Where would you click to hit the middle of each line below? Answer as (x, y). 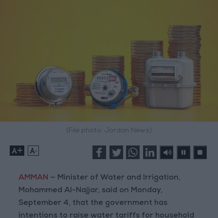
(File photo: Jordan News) (109, 131)
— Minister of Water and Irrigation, (116, 178)
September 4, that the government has (93, 203)
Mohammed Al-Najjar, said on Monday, (91, 191)
